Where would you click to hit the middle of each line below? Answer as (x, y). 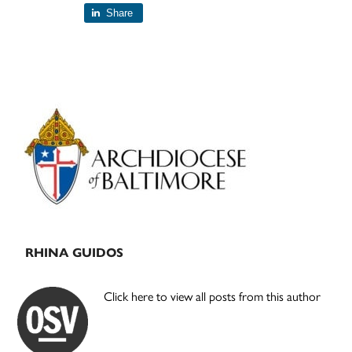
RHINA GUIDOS (75, 253)
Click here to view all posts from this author (213, 297)
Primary (62, 109)
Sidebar (59, 137)
